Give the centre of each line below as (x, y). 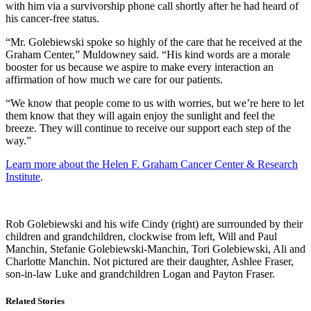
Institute (23, 176)
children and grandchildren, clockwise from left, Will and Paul (141, 236)
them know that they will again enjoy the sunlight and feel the (140, 115)
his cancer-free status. (52, 18)
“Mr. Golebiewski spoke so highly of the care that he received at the (154, 42)
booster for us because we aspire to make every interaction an (140, 67)
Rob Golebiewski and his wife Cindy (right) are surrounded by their (154, 224)
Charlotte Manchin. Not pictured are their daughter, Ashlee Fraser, (150, 261)
